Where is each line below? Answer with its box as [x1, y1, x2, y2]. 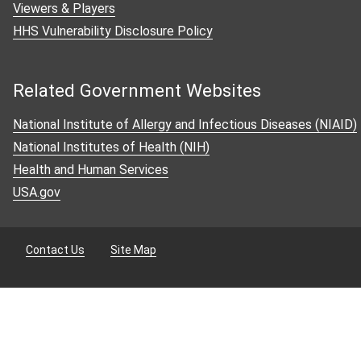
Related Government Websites [13, 80, 261, 102]
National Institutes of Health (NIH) [13, 139, 210, 156]
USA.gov [13, 185, 60, 201]
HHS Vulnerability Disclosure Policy [13, 23, 213, 39]
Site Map [110, 243, 156, 257]
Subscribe [13, 73, 66, 87]
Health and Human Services [13, 162, 168, 178]
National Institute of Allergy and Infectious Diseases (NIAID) [13, 117, 357, 133]
